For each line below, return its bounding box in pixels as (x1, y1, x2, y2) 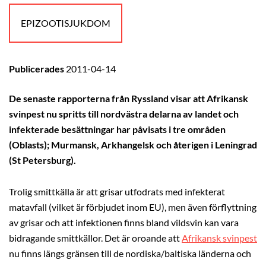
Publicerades (9, 63, 66, 74)
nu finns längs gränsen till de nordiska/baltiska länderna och (9, 248, 251, 259)
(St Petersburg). (9, 154, 76, 166)
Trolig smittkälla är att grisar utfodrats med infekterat (9, 186, 225, 198)
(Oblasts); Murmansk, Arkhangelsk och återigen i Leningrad (9, 139, 257, 150)
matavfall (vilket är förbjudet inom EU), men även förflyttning (9, 202, 256, 213)
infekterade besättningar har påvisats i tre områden (9, 123, 226, 135)
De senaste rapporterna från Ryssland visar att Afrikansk (9, 93, 248, 104)
